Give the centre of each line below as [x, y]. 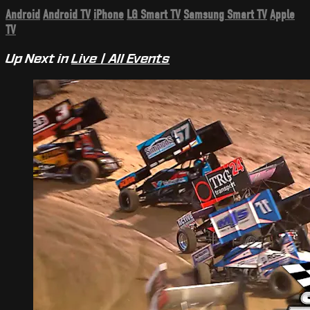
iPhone [109, 15]
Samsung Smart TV [225, 15]
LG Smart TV [154, 15]
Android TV [67, 15]
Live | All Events [120, 59]
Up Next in [38, 59]
